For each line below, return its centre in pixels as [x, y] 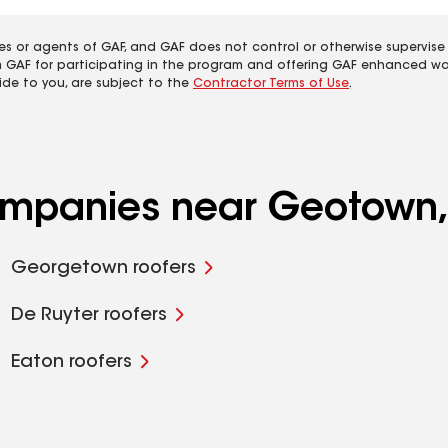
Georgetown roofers [103, 269]
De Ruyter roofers [88, 316]
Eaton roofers [71, 363]
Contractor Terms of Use [271, 84]
